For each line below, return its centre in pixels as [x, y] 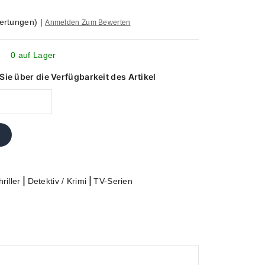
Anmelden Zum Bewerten [88, 22]
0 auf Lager [33, 55]
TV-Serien [113, 181]
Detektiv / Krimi [57, 181]
